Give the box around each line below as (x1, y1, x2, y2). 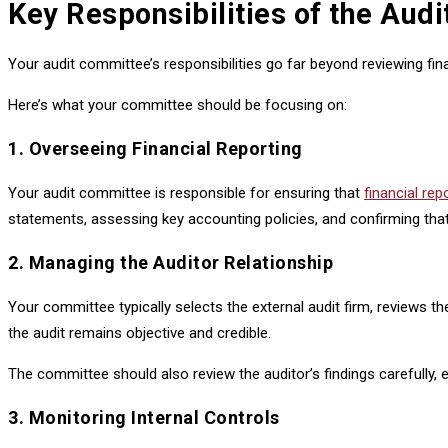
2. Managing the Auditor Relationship (8, 251, 333, 273)
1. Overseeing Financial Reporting (8, 137, 303, 159)
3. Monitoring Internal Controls (8, 406, 280, 428)
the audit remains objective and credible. (8, 323, 271, 342)
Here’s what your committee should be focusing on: (8, 95, 347, 114)
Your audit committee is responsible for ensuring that (8, 183, 364, 202)
